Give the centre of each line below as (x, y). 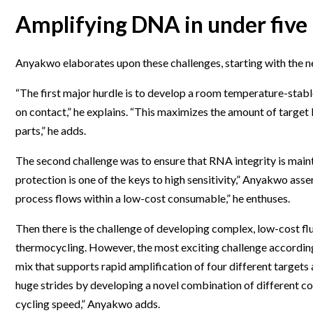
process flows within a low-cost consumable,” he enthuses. (153, 198)
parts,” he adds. (51, 131)
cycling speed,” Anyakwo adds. (88, 304)
